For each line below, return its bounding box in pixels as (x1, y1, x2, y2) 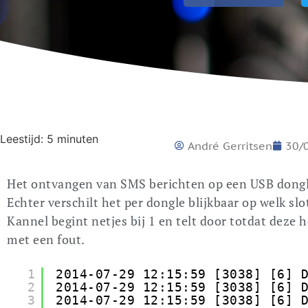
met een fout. (7, 231, 85, 247)
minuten (57, 132, 98, 146)
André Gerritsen (187, 139, 272, 153)
